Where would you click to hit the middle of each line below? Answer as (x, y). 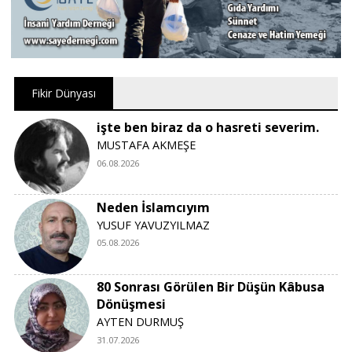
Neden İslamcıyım (154, 207)
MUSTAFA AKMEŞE (147, 145)
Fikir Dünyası (63, 93)
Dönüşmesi (132, 304)
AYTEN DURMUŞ (141, 322)
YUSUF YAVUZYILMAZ (154, 225)
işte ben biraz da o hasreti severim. (208, 127)
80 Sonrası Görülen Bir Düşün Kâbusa (211, 287)
